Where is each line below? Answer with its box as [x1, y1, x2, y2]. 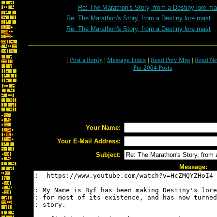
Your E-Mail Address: [57, 138, 121, 145]
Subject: [96, 151, 121, 158]
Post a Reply [70, 56, 103, 63]
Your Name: [86, 124, 121, 131]
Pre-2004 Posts [133, 64, 172, 71]
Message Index [107, 56, 146, 63]
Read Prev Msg [151, 56, 190, 63]
